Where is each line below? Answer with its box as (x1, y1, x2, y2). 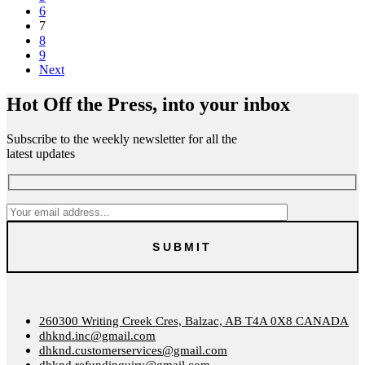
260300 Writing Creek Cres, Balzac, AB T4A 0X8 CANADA (39, 314, 349, 328)
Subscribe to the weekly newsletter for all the (7, 132, 237, 147)
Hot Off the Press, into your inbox (7, 94, 290, 116)
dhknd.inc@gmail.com (39, 328, 156, 342)
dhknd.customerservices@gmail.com (39, 343, 227, 357)
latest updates (7, 147, 75, 161)
